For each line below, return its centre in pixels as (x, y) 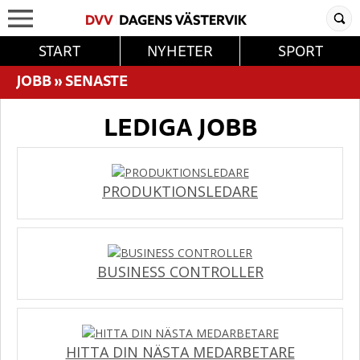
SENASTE (96, 80)
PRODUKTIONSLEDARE (180, 191)
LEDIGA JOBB (180, 127)
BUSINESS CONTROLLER (180, 272)
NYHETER (180, 51)
